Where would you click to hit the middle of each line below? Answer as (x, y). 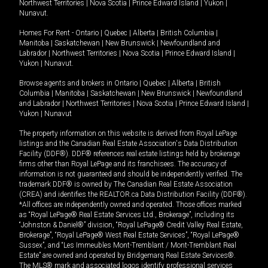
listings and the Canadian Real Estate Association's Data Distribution (128, 144)
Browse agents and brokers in (67, 83)
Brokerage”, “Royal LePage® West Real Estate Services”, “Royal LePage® (129, 235)
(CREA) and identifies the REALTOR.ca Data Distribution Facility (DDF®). (133, 195)
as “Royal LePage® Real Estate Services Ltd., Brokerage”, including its (127, 215)
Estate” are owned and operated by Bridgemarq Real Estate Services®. (127, 256)
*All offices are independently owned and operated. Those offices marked (130, 205)
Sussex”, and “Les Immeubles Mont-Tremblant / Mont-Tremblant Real (128, 246)
